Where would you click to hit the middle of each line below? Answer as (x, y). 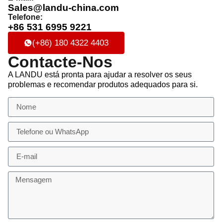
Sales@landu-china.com (63, 8)
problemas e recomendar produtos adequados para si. (103, 85)
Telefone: (25, 17)
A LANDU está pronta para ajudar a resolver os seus (100, 75)
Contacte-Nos (60, 62)
